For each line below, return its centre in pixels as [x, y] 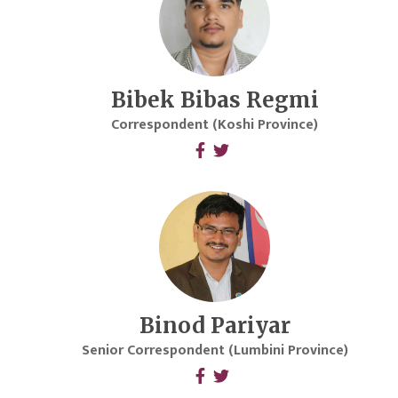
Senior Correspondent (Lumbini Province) [215, 351]
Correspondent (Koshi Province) [215, 125]
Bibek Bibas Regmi [215, 100]
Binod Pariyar [215, 326]
